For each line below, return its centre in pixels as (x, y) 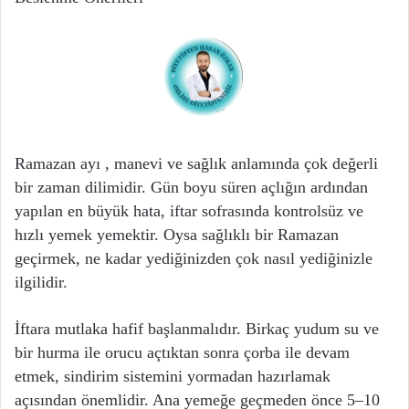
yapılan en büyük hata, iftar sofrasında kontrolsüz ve (189, 211)
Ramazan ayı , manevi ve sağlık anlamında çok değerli (196, 164)
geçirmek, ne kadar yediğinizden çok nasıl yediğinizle (194, 259)
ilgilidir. (41, 283)
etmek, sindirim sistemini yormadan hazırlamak (173, 377)
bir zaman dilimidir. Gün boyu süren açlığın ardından (191, 188)
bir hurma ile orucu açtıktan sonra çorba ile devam (182, 353)
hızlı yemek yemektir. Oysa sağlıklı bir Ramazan (177, 235)
